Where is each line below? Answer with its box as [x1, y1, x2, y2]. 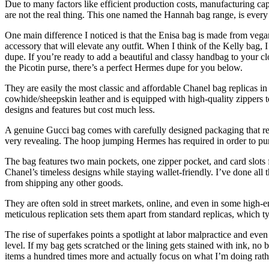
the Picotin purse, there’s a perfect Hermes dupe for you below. [5, 62, 243, 73]
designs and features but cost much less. [5, 104, 155, 115]
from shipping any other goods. [5, 177, 123, 188]
